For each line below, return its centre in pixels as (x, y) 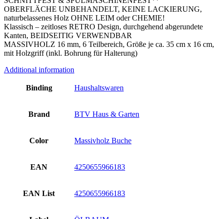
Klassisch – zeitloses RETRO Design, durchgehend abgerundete (103, 26)
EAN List (39, 193)
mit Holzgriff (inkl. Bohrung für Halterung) (71, 53)
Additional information (39, 69)
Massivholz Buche (103, 140)
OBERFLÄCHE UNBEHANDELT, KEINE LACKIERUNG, (103, 9)
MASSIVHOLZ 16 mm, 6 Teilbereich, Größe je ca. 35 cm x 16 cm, (109, 44)
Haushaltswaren (99, 88)
